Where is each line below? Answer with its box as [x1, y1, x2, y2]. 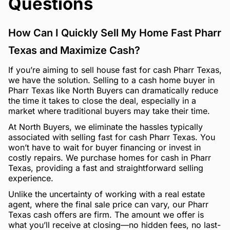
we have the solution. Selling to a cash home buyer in [8, 75, 215, 86]
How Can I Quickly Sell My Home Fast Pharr [8, 27, 221, 40]
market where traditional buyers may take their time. [8, 106, 210, 117]
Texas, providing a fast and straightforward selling [8, 162, 203, 173]
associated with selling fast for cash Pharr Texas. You [8, 131, 215, 142]
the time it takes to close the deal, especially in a [8, 95, 196, 106]
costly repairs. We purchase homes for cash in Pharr [8, 152, 211, 163]
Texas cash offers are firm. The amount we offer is [8, 209, 204, 220]
